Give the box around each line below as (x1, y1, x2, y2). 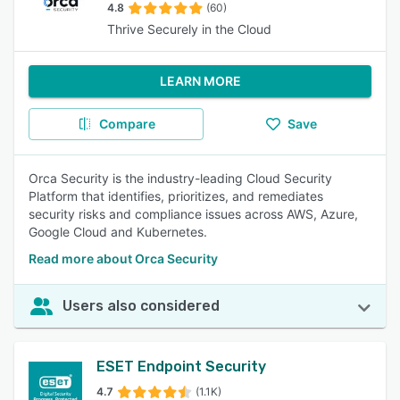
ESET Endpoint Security (96, 358, 266, 375)
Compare (98, 116, 155, 131)
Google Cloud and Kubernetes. (29, 224, 207, 239)
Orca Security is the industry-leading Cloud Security (29, 171, 332, 186)
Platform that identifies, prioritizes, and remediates (29, 188, 323, 204)
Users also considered (62, 297, 220, 314)
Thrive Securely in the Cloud (107, 21, 271, 37)
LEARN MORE (159, 73, 241, 88)
